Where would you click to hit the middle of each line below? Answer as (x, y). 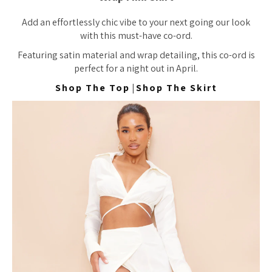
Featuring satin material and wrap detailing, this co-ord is (136, 55)
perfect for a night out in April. (136, 68)
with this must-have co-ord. (136, 36)
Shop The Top (92, 88)
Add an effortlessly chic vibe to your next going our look (136, 22)
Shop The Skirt (176, 88)
